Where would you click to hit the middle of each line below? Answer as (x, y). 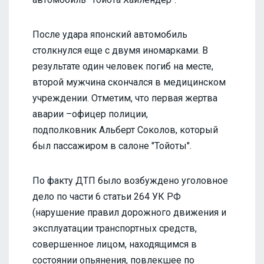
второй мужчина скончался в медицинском (129, 82)
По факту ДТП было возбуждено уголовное (130, 180)
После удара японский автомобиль (110, 34)
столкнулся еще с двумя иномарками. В (120, 50)
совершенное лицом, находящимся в (115, 244)
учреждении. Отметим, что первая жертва (125, 98)
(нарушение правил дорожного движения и (129, 212)
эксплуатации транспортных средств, (115, 228)
